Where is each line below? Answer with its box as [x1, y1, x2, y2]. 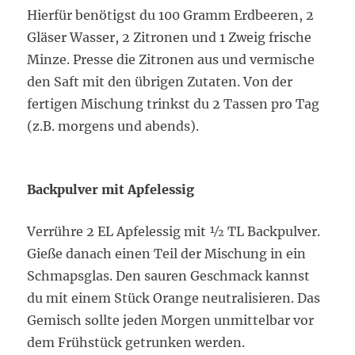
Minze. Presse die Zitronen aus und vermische [27, 52, 315, 68]
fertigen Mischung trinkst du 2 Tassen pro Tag [27, 96, 320, 113]
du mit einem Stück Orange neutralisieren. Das [27, 290, 321, 307]
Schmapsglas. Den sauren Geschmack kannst [27, 268, 311, 284]
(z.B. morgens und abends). [27, 118, 200, 135]
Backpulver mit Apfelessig [27, 181, 195, 198]
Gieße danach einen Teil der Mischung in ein [27, 246, 307, 262]
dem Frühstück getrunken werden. [27, 334, 246, 351]
